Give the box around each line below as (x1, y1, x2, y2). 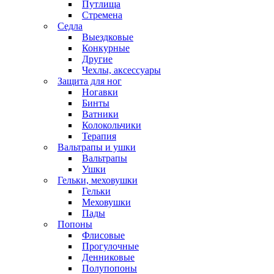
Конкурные (82, 42, 130, 53)
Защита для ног (57, 75, 122, 86)
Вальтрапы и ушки (57, 141, 136, 152)
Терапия (82, 130, 116, 141)
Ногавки (82, 86, 118, 97)
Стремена (82, 9, 122, 20)
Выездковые (82, 31, 133, 42)
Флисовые (82, 229, 125, 240)
